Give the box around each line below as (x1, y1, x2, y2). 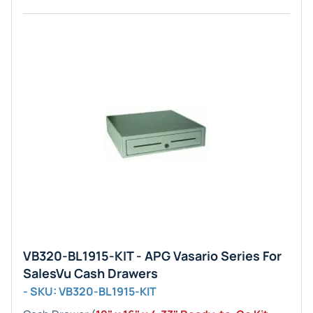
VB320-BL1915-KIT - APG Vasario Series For (23, 247, 282, 264)
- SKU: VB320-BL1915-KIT (23, 284, 156, 299)
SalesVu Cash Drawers (23, 265, 158, 282)
